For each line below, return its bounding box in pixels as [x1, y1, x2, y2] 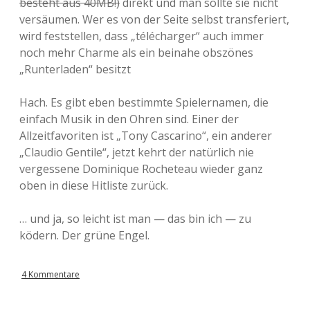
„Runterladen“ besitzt [19, 62, 131, 77]
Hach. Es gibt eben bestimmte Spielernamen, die [19, 95, 268, 110]
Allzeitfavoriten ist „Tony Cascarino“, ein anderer [19, 128, 272, 143]
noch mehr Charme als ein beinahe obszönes [19, 45, 253, 60]
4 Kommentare [21, 268, 80, 280]
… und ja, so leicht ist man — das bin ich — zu [19, 211, 251, 226]
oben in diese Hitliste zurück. [19, 178, 168, 193]
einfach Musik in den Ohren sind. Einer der [19, 111, 239, 127]
